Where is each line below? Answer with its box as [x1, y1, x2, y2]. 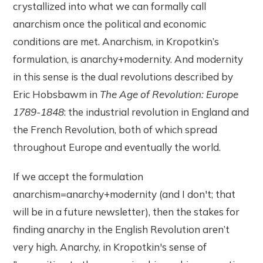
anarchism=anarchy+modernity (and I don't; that [13, 188, 236, 201]
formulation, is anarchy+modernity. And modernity [13, 53, 244, 66]
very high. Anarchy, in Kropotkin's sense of [13, 241, 207, 254]
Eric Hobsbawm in [13, 88, 100, 101]
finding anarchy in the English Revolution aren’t [13, 223, 230, 236]
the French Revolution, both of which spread [13, 123, 218, 136]
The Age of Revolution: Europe [100, 88, 239, 101]
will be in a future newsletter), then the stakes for [13, 205, 240, 218]
